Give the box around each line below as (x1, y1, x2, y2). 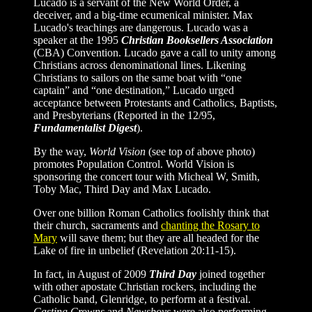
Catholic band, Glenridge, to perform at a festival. (33, 292, 251, 305)
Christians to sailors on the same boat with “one (33, 71, 242, 84)
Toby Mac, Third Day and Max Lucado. (33, 182, 211, 195)
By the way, (33, 145, 89, 157)
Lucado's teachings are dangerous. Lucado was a (33, 21, 248, 33)
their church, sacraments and (33, 219, 161, 231)
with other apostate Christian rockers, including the (33, 280, 256, 292)
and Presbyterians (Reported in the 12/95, (33, 109, 215, 121)
